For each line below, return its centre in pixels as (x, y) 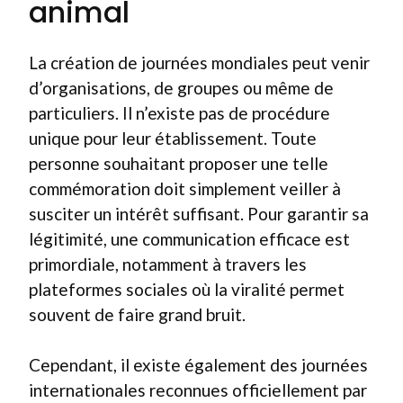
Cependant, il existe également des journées (198, 365)
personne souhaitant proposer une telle (179, 163)
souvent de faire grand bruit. (137, 314)
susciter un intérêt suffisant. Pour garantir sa (199, 213)
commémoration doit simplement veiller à (185, 188)
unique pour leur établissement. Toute (173, 138)
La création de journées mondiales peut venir (199, 62)
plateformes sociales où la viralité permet (187, 289)
